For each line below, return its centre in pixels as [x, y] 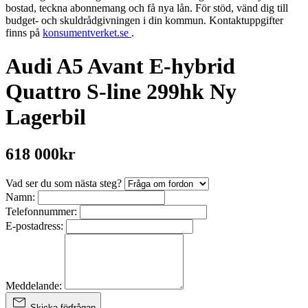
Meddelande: [34, 285]
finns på [24, 32]
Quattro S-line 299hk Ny [121, 92]
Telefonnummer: [41, 211]
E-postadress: [34, 225]
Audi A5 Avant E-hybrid [120, 66]
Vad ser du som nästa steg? [64, 183]
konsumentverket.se [87, 32]
